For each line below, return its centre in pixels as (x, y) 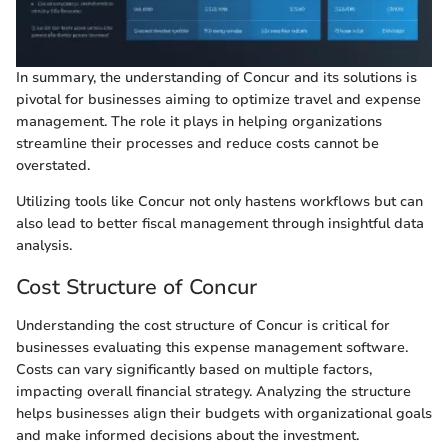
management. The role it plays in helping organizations (199, 122)
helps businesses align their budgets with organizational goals (224, 413)
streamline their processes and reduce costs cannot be (197, 144)
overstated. (53, 166)
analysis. (44, 246)
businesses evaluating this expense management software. (212, 347)
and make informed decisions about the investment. (187, 435)
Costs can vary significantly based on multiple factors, (194, 369)
